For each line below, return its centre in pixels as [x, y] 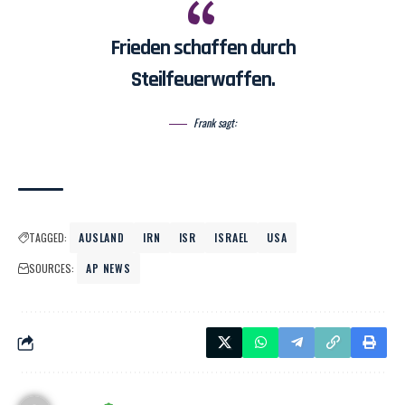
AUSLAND [102, 238]
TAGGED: [48, 238]
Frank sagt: [215, 122]
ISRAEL [232, 238]
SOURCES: [52, 268]
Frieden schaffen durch [202, 48]
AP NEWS [109, 268]
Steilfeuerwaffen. [202, 80]
